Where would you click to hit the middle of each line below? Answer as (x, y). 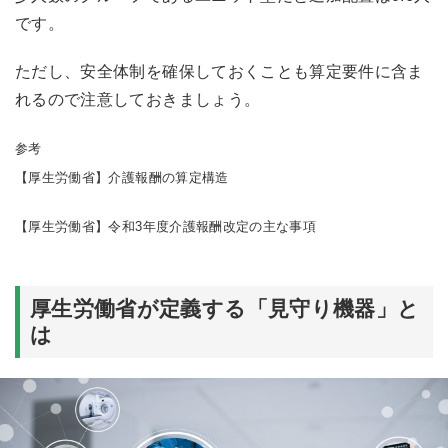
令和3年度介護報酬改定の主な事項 (212, 227)
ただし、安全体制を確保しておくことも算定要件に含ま (219, 72)
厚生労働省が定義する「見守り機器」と (225, 309)
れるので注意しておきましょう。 (138, 100)
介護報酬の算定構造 (175, 178)
